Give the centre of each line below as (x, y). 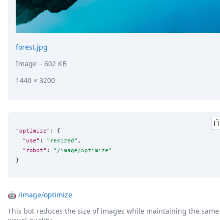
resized (62, 140)
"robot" (35, 150)
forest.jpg (32, 47)
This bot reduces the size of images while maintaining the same (113, 211)
